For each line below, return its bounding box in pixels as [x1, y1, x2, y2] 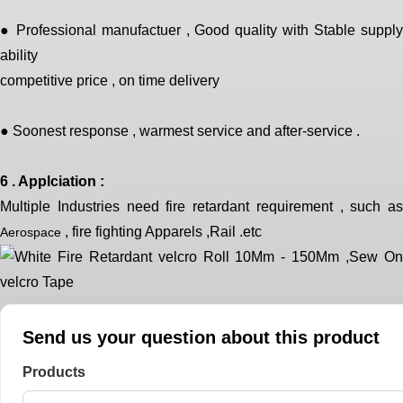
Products [22, 364, 85, 380]
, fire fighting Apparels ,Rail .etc [65, 224, 262, 239]
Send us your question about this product [22, 327, 380, 347]
